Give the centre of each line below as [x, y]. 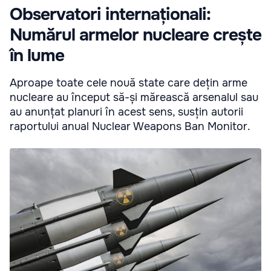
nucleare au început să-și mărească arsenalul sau [134, 97]
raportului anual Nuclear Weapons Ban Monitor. [130, 126]
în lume [37, 55]
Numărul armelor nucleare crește [135, 35]
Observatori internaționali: [110, 14]
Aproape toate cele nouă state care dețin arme [129, 83]
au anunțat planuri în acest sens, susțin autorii [126, 112]
